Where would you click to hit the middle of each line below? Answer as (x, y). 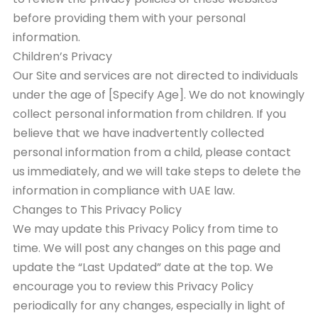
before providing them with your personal (129, 18)
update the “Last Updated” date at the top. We (143, 268)
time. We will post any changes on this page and (147, 248)
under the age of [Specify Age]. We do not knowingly (159, 95)
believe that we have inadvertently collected (138, 133)
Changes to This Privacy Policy (97, 210)
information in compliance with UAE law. (124, 191)
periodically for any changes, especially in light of (149, 306)
